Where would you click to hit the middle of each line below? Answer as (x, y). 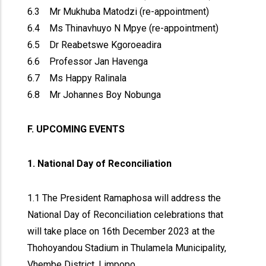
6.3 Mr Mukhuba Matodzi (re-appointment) (118, 12)
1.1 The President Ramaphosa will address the (124, 198)
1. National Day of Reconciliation (100, 164)
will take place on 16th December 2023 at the (121, 231)
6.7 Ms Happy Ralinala (77, 78)
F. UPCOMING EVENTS (76, 129)
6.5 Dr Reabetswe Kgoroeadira (95, 45)
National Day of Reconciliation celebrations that (126, 215)
